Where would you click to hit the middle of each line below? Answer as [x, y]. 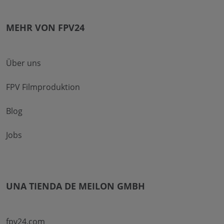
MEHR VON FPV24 [45, 27]
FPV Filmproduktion [43, 87]
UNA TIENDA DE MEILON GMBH [75, 186]
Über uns [23, 63]
